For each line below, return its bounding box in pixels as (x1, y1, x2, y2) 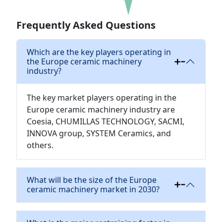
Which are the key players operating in (26, 46, 171, 57)
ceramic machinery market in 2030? (26, 183, 160, 195)
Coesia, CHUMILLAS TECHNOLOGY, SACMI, (26, 115, 184, 127)
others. (26, 139, 54, 151)
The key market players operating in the (26, 92, 176, 103)
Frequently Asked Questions (16, 18, 156, 32)
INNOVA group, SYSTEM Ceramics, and (26, 127, 171, 139)
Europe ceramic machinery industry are (26, 104, 175, 115)
